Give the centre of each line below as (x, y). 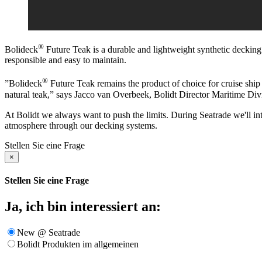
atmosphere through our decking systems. (81, 126)
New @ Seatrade (49, 232)
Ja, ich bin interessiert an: (83, 206)
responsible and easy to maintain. (65, 60)
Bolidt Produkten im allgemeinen (78, 244)
